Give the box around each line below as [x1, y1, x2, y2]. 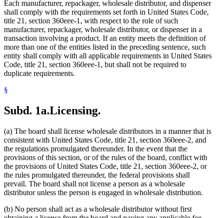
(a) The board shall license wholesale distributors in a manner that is [4, 127, 211, 136]
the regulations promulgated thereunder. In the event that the [4, 145, 187, 153]
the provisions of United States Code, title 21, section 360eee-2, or [4, 162, 207, 171]
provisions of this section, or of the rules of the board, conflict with [4, 153, 207, 162]
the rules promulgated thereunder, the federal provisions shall [4, 171, 190, 180]
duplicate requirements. [4, 69, 75, 78]
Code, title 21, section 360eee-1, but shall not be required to [4, 60, 186, 69]
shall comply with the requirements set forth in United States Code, [4, 8, 209, 17]
